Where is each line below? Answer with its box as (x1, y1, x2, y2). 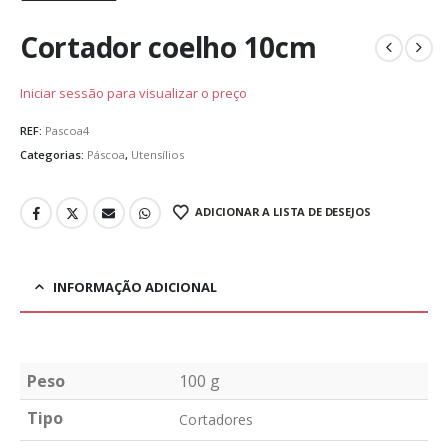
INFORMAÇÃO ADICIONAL (53, 277, 217, 296)
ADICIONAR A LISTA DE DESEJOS (195, 204, 371, 220)
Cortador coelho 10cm (20, 28, 317, 67)
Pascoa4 (45, 123, 89, 139)
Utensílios (131, 147, 184, 162)
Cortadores (179, 409, 254, 429)
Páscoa (87, 147, 125, 162)
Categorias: (20, 147, 87, 162)
